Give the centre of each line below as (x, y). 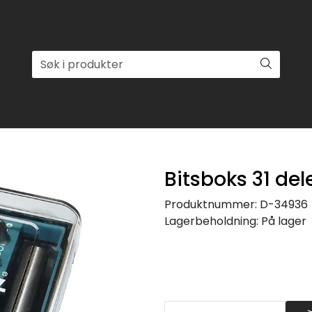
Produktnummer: (211, 204)
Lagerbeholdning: (211, 221)
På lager (284, 221)
